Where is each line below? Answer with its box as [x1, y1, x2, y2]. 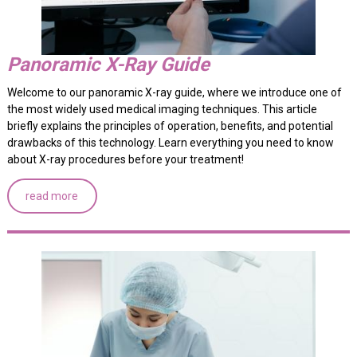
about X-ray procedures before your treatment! [6, 152, 244, 166]
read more [25, 189, 79, 202]
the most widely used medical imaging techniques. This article [6, 102, 317, 116]
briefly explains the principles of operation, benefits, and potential [6, 119, 333, 132]
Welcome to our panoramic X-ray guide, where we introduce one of [6, 85, 342, 99]
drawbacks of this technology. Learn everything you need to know [6, 135, 334, 149]
